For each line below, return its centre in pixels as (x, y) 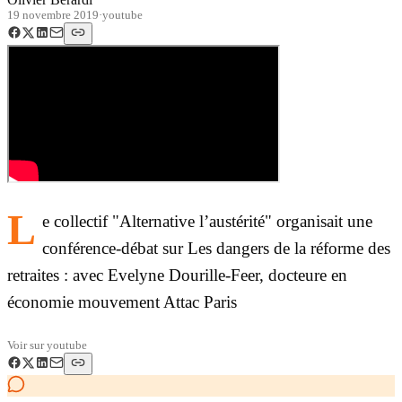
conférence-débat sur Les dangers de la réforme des (217, 248)
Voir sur (27, 345)
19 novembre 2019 (53, 14)
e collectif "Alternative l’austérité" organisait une (208, 221)
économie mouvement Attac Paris (122, 301)
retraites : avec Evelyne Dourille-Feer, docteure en (177, 275)
